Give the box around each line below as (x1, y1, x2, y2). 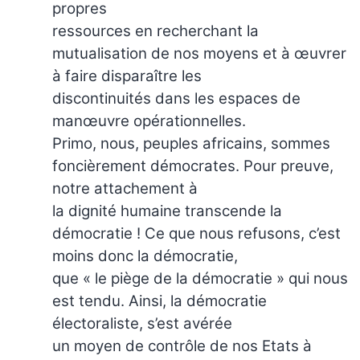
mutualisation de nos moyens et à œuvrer (52, 43, 346, 63)
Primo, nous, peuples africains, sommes (52, 133, 330, 153)
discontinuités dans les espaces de (52, 88, 301, 108)
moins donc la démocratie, (52, 246, 238, 265)
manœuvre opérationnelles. (52, 111, 246, 130)
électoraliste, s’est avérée (52, 313, 232, 333)
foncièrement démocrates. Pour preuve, (52, 156, 333, 175)
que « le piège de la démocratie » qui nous (52, 268, 348, 288)
